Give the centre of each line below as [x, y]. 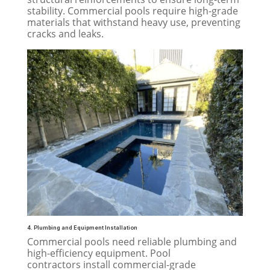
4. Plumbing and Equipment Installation [82, 227]
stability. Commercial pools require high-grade [132, 11]
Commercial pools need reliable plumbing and [132, 241]
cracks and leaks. [65, 34]
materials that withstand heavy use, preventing [133, 22]
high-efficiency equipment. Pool [99, 253]
